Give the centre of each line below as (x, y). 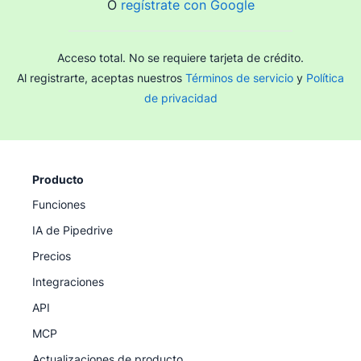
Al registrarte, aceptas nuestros (101, 78)
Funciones (59, 204)
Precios (52, 256)
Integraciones (68, 282)
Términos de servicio (239, 78)
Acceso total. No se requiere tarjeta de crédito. (180, 58)
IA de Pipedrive (73, 230)
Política (325, 78)
